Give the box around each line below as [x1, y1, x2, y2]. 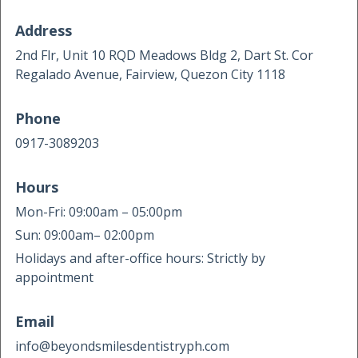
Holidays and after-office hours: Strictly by [15, 249, 265, 267]
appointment [15, 268, 97, 286]
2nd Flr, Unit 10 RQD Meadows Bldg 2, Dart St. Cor [15, 46, 313, 64]
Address [15, 20, 72, 40]
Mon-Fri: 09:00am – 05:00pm [15, 202, 182, 221]
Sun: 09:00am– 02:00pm [15, 225, 154, 244]
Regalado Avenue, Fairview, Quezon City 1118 [15, 65, 285, 83]
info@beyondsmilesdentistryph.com [15, 336, 229, 355]
